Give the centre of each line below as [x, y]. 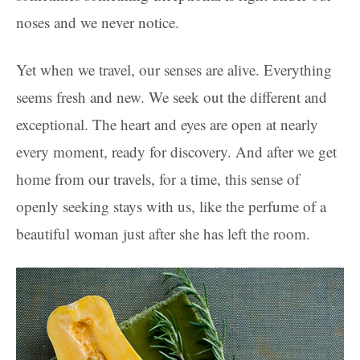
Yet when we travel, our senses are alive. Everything [174, 70]
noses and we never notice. [98, 22]
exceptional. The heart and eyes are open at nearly [167, 124]
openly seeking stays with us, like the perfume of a [171, 206]
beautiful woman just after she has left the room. [163, 233]
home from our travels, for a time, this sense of [158, 179]
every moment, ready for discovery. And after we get [176, 151]
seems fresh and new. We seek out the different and [172, 97]
